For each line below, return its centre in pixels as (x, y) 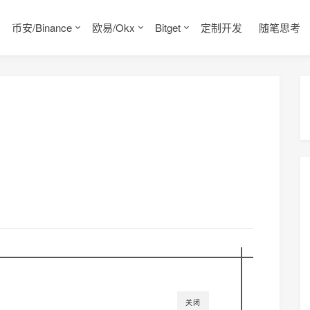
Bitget (168, 27)
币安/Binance (42, 27)
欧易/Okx (113, 27)
